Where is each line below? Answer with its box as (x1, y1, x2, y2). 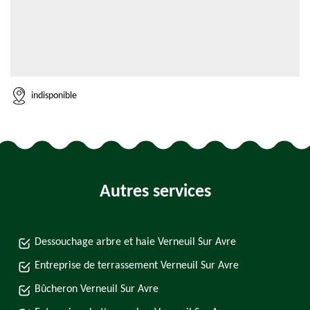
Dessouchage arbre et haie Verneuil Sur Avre (35, 237, 236, 248)
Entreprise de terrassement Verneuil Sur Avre (35, 260, 239, 271)
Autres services (99, 183, 211, 201)
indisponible (31, 90, 77, 101)
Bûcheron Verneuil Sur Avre (35, 284, 158, 295)
